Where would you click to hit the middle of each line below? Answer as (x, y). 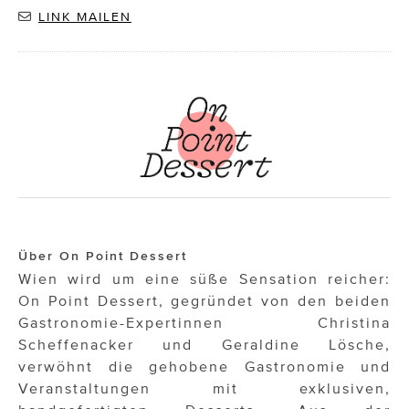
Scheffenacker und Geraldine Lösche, (204, 345)
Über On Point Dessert (103, 257)
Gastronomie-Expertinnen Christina (204, 323)
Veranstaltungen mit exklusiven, (204, 388)
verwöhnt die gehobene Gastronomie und (204, 367)
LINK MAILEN (85, 17)
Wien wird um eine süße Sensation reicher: (204, 279)
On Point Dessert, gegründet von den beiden (204, 301)
